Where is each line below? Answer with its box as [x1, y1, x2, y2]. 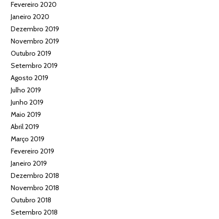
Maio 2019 [11, 109, 42, 119]
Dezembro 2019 [11, 24, 60, 33]
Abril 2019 [11, 122, 40, 131]
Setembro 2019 [11, 61, 58, 70]
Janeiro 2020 [11, 12, 50, 21]
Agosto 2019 [11, 73, 49, 82]
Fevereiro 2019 [11, 146, 55, 155]
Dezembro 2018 [11, 171, 60, 180]
